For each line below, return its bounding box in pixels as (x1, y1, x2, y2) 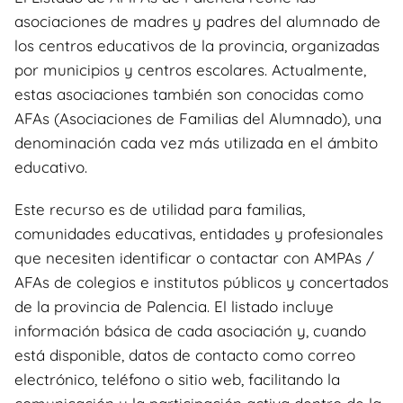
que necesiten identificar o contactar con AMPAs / (14, 247, 374, 267)
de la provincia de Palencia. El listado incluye (14, 296, 334, 316)
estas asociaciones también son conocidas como (14, 84, 363, 103)
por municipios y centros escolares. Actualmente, (14, 59, 366, 79)
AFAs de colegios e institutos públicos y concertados (14, 272, 389, 291)
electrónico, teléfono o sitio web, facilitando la (14, 369, 340, 389)
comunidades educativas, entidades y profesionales (14, 223, 383, 243)
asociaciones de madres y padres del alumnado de (14, 11, 381, 31)
